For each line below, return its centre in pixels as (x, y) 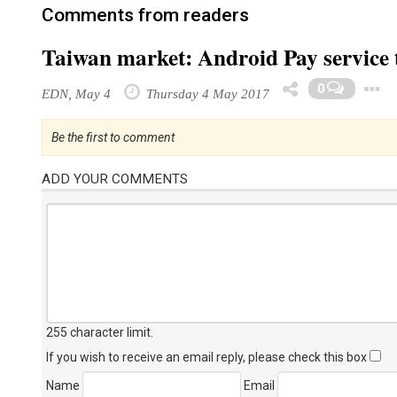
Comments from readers (145, 15)
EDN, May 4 (76, 93)
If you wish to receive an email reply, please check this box (208, 357)
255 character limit (98, 332)
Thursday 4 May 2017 (206, 93)
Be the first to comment (113, 137)
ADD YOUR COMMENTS (115, 179)
